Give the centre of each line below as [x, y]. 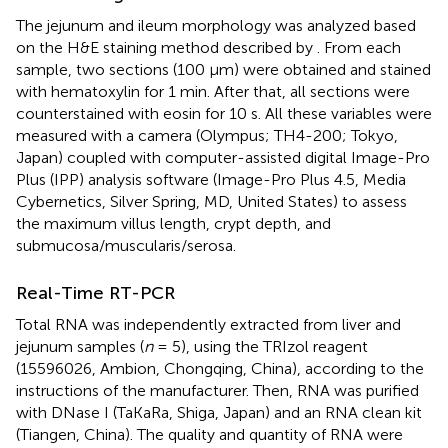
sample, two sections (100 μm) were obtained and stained [223, 69]
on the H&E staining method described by [166, 47]
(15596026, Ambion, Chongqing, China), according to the [220, 368]
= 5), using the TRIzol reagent [260, 346]
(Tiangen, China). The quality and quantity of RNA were [209, 434]
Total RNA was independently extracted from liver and [208, 324]
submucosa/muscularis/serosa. [126, 245]
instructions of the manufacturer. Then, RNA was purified [217, 390]
